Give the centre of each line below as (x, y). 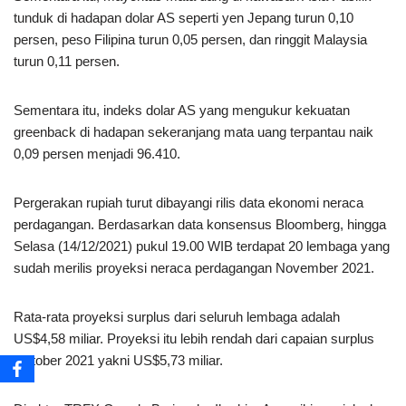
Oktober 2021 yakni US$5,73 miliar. (118, 361)
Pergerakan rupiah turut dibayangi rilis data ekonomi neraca (188, 203)
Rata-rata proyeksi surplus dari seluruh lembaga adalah (177, 317)
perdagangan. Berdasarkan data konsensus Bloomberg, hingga (200, 225)
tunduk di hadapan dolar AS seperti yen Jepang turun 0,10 (184, 18)
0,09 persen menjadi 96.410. (97, 154)
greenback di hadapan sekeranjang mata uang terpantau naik (193, 132)
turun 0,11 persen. (67, 62)
